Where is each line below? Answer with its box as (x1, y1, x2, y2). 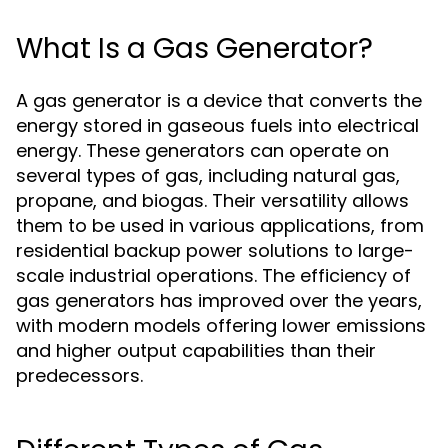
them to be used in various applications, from (16, 213, 424, 238)
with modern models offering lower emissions (16, 313, 426, 338)
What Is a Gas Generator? (16, 29, 373, 68)
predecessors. (16, 363, 143, 388)
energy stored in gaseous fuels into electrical (16, 113, 419, 138)
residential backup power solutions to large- (16, 238, 414, 263)
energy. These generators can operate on (16, 138, 389, 163)
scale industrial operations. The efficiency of (16, 263, 411, 288)
